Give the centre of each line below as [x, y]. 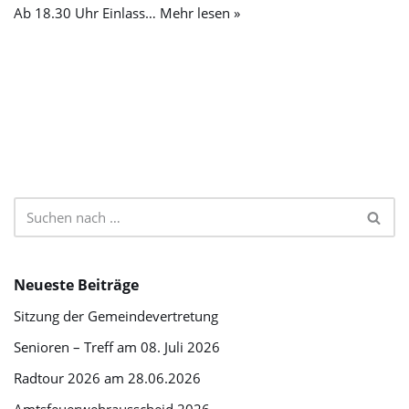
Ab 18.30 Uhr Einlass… [87, 13]
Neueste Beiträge [76, 285]
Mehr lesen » [200, 13]
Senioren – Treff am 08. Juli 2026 [117, 347]
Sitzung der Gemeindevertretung [116, 316]
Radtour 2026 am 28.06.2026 [107, 378]
